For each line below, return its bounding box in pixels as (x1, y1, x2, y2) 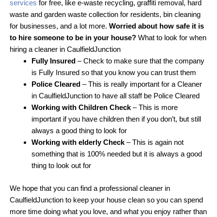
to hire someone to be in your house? (10, 33, 136, 42)
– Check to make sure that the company (76, 57, 204, 65)
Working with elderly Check (31, 138, 124, 147)
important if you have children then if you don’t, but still (31, 115, 201, 124)
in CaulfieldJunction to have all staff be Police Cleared (31, 92, 200, 100)
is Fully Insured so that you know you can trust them (31, 68, 196, 77)
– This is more (131, 103, 178, 112)
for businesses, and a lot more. (10, 22, 109, 31)
